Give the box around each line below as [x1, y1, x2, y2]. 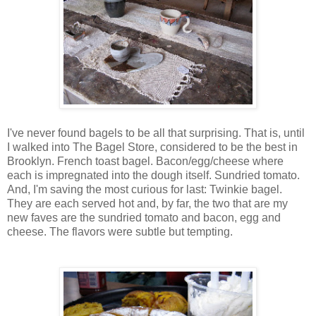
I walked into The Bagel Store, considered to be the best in [7, 140, 298, 153]
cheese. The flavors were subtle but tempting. [7, 225, 233, 238]
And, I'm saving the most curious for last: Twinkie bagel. [7, 183, 282, 195]
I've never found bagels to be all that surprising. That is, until [7, 126, 305, 139]
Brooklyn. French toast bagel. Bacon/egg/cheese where [7, 154, 284, 167]
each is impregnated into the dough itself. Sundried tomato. [7, 169, 300, 181]
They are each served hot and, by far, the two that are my [7, 197, 288, 209]
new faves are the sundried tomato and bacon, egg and [7, 211, 281, 224]
